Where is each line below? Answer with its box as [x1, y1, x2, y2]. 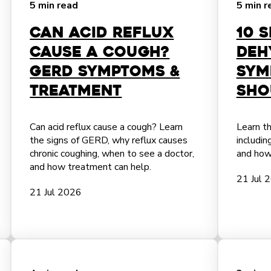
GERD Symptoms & [30, 62, 180, 81]
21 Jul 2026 [30, 186, 82, 199]
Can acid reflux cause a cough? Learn [30, 120, 183, 134]
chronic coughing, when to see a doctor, [30, 147, 195, 160]
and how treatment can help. [30, 160, 152, 174]
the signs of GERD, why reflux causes [30, 134, 188, 147]
